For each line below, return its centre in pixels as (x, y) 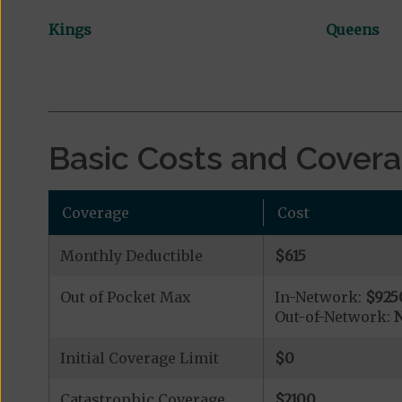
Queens (352, 30)
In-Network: (319, 297)
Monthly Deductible (131, 256)
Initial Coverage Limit (139, 358)
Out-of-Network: (334, 317)
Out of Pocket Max (125, 297)
